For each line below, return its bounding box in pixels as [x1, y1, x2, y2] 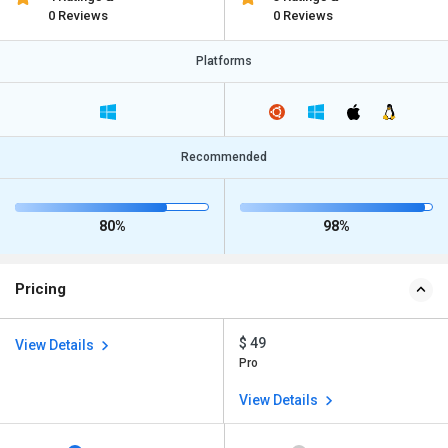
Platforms [196, 54, 252, 68]
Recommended [181, 150, 267, 165]
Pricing [15, 280, 66, 299]
